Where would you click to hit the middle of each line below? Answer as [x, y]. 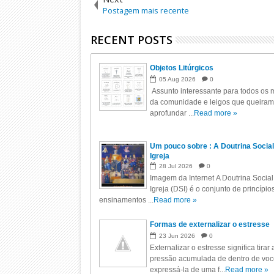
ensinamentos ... [127, 200]
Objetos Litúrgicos [182, 68]
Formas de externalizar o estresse [210, 224]
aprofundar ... [172, 113]
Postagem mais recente [146, 10]
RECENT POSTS [132, 40]
